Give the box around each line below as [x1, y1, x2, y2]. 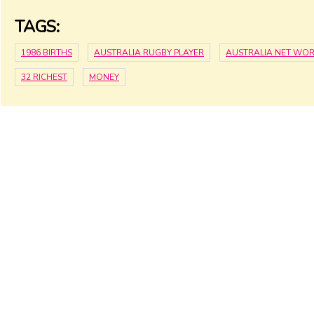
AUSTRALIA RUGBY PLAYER [94, 46, 204, 58]
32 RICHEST [21, 71, 67, 83]
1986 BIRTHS [21, 46, 72, 58]
